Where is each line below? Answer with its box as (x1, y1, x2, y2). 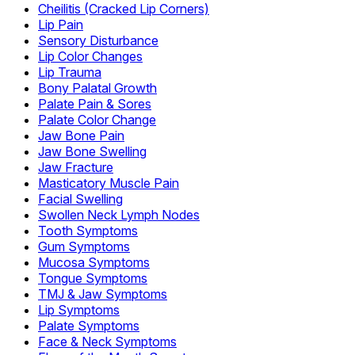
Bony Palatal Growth (38, 79, 157, 96)
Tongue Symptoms (38, 269, 147, 286)
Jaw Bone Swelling (38, 143, 147, 159)
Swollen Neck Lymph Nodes (38, 206, 200, 223)
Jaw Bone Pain (38, 127, 124, 143)
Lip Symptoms (38, 301, 120, 318)
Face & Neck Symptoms (38, 333, 177, 349)
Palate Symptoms (38, 317, 139, 334)
